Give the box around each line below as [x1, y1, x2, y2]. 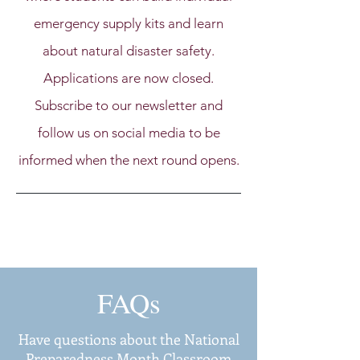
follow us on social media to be [37, 125, 220, 141]
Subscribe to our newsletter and [35, 97, 223, 113]
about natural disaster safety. [43, 43, 215, 59]
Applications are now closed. [43, 70, 214, 86]
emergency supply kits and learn [34, 15, 223, 31]
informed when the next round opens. [18, 152, 239, 168]
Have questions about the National [18, 329, 239, 349]
